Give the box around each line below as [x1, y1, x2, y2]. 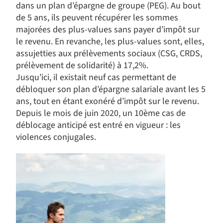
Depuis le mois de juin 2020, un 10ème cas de [16, 107, 186, 119]
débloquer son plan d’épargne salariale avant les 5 [16, 83, 206, 96]
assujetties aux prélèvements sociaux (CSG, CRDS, [16, 47, 202, 60]
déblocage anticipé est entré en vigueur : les [16, 119, 181, 131]
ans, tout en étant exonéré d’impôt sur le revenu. [16, 95, 199, 108]
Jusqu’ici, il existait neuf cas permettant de [16, 71, 176, 84]
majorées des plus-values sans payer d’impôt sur [16, 23, 200, 36]
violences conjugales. [16, 131, 96, 143]
